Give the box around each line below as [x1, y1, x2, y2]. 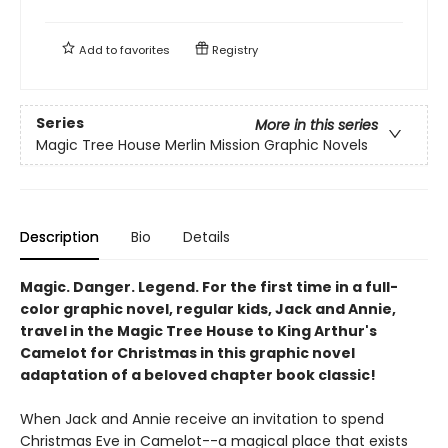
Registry [209, 41, 258, 58]
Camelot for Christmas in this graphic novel [20, 342, 355, 363]
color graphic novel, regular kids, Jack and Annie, [20, 298, 396, 319]
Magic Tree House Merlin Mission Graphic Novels [36, 134, 368, 155]
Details [183, 226, 230, 247]
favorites [120, 41, 170, 58]
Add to [76, 41, 120, 58]
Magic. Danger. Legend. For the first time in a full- [20, 276, 398, 297]
